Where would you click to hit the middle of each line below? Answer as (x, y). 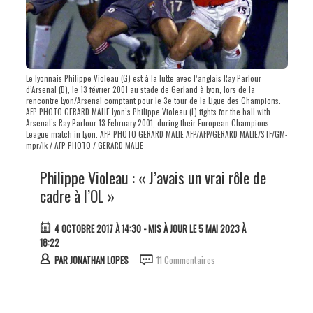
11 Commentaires (185, 260)
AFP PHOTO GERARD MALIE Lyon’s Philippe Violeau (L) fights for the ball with (148, 111)
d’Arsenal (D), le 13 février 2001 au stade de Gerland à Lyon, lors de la (140, 89)
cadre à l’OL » (77, 195)
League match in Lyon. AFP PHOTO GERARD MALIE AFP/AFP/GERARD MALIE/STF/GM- (156, 134)
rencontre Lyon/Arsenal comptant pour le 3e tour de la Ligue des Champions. (153, 100)
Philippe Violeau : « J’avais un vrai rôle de (153, 177)
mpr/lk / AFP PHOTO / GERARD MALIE (84, 145)
